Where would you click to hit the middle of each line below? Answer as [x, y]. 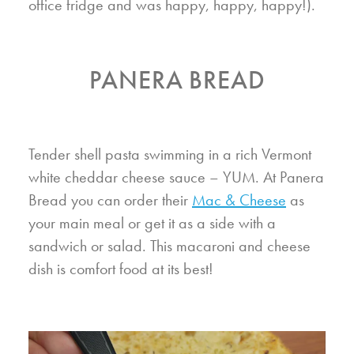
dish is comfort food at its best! [121, 268]
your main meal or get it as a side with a [152, 222]
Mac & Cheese [239, 200]
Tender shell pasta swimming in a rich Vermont [170, 154]
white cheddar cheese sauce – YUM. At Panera [176, 177]
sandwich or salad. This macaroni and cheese [169, 245]
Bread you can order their [110, 200]
